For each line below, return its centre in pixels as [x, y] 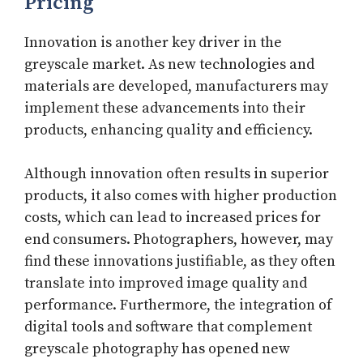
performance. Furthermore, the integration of [178, 305]
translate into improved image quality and [166, 284]
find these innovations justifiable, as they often [180, 262]
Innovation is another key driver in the [153, 43]
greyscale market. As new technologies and [169, 65]
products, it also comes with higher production [181, 196]
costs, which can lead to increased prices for [173, 218]
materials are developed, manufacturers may [176, 87]
